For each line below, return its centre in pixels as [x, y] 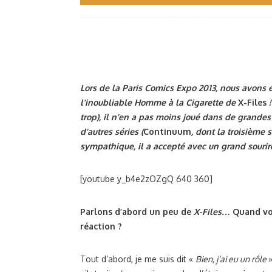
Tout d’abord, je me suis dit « [138, 259]
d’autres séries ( [112, 131]
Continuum [167, 131]
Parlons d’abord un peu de [137, 212]
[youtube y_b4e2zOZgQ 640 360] [146, 179]
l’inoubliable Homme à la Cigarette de [159, 102]
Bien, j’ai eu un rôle [232, 259]
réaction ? [101, 226]
